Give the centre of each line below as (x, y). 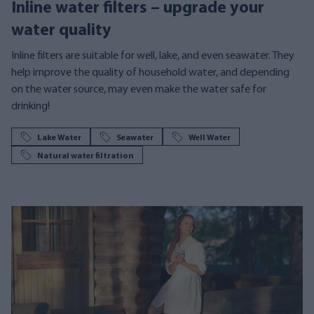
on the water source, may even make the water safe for (139, 90)
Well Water (210, 138)
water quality (61, 31)
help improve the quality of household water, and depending (150, 73)
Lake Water (59, 138)
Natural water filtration (86, 156)
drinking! (30, 107)
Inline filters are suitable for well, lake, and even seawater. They (153, 56)
